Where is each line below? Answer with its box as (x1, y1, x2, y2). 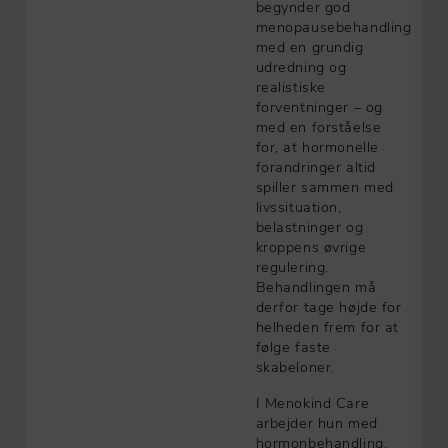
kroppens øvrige (255, 236, 367, 256)
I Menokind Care (255, 392, 370, 412)
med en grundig (255, 36, 364, 56)
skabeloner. (255, 356, 335, 376)
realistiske (255, 76, 326, 96)
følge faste (255, 336, 331, 356)
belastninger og (255, 216, 364, 236)
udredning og (255, 56, 347, 76)
